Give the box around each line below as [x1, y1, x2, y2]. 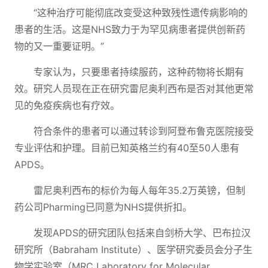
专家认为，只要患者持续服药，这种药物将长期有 [33, 66, 244, 78]
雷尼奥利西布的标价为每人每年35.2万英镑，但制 [33, 184, 245, 196]
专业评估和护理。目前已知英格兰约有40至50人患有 [14, 142, 239, 154]
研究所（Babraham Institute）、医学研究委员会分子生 [14, 243, 252, 255]
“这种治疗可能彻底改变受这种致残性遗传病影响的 [33, 7, 248, 19]
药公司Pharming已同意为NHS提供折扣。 [14, 201, 192, 213]
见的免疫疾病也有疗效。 [14, 99, 120, 111]
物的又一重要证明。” [14, 40, 104, 52]
